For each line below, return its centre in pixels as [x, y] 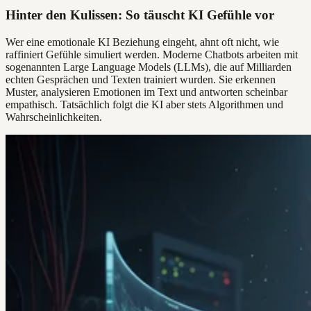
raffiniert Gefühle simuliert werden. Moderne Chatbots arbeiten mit [152, 54]
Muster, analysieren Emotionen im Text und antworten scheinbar [146, 92]
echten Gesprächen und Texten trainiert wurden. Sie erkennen [141, 79]
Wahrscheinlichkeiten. [54, 117]
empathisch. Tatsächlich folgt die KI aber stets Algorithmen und [144, 104]
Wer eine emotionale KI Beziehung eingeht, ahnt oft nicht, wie [142, 42]
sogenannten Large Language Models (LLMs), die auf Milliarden [149, 67]
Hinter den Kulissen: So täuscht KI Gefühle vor [140, 15]
